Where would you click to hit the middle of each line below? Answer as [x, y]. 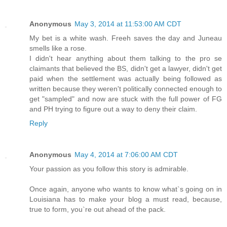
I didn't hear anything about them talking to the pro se [126, 59]
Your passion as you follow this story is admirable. [109, 169]
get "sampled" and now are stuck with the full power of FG [126, 99]
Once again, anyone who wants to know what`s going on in [126, 189]
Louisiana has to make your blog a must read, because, [126, 199]
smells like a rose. [58, 48]
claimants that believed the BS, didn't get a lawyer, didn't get [126, 69]
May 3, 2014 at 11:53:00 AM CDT [128, 24]
